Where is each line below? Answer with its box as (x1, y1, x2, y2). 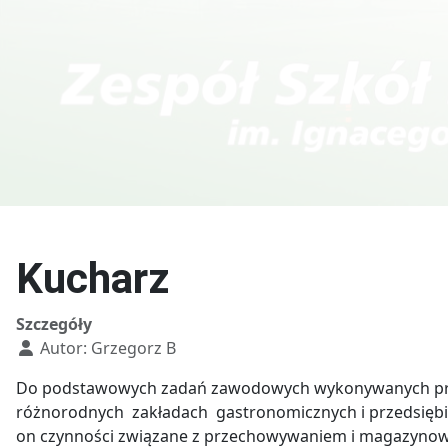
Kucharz (16, 254, 169, 303)
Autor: (36, 337, 91, 359)
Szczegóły (16, 313, 92, 335)
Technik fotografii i (178, 92, 393, 122)
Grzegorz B (91, 337, 176, 359)
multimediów (210, 131, 361, 161)
